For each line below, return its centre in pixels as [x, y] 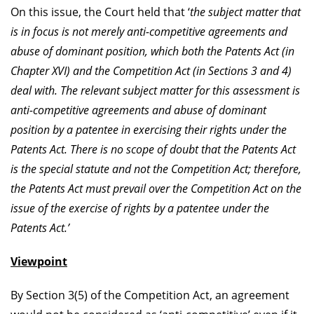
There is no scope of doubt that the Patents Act [183, 149]
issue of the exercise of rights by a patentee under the [140, 208]
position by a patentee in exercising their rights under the [149, 129]
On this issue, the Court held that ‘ [100, 12]
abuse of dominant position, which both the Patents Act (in [152, 51]
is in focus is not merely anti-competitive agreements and [149, 31]
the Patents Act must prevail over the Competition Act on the [156, 188]
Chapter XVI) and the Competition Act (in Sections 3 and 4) [151, 70]
